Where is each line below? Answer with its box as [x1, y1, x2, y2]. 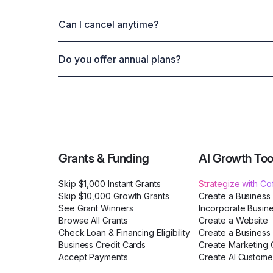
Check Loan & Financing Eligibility [58, 227, 191, 238]
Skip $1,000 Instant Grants [58, 179, 161, 190]
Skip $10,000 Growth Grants [58, 191, 169, 202]
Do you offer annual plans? [58, 53, 181, 66]
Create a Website [199, 215, 269, 226]
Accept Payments [58, 252, 128, 263]
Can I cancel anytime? [58, 18, 159, 31]
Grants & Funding [58, 151, 149, 166]
